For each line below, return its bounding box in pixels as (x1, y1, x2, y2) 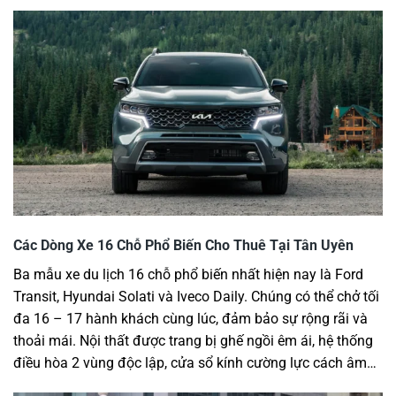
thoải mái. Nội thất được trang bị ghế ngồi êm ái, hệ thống (13, 331, 373, 349)
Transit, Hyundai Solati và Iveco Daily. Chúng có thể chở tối (13, 287, 379, 305)
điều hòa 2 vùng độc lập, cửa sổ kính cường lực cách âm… (13, 354, 377, 371)
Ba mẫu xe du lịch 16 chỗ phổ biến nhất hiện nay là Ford (13, 265, 363, 283)
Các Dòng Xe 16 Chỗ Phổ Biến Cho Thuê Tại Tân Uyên (13, 236, 354, 254)
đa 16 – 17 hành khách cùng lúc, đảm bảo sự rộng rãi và (13, 309, 368, 327)
